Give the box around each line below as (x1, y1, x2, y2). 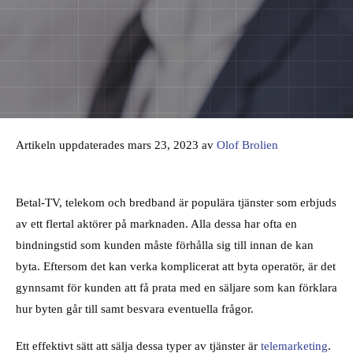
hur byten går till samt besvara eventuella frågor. (16, 302, 254, 316)
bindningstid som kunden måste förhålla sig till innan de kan (16, 238, 314, 252)
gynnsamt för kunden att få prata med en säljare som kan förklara (16, 281, 337, 295)
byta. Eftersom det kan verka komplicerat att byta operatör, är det (16, 259, 336, 273)
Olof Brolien (217, 138, 278, 151)
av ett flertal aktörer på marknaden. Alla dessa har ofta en (16, 217, 297, 231)
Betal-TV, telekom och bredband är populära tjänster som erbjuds (16, 195, 336, 210)
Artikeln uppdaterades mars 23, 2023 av (16, 138, 217, 151)
